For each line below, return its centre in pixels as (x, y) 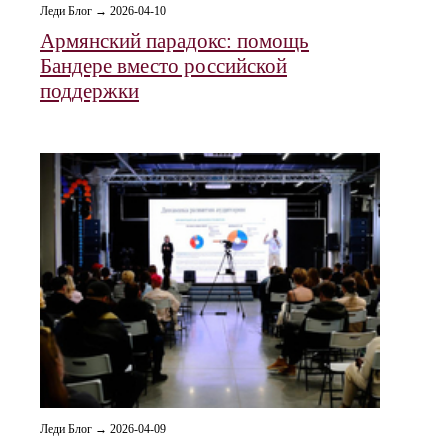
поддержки (89, 91)
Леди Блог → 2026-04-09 (103, 429)
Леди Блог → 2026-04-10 (103, 11)
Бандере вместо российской (163, 66)
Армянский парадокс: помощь (174, 41)
